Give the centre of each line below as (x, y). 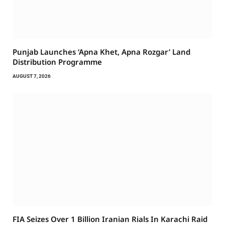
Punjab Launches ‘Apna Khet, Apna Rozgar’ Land (101, 52)
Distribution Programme (57, 62)
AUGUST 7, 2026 (32, 76)
